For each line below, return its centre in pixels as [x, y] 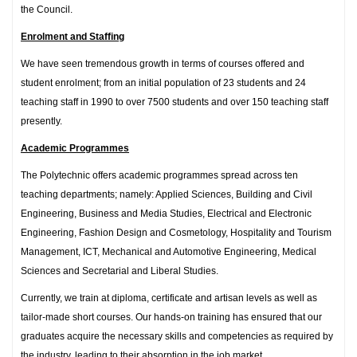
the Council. [47, 10]
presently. [41, 121]
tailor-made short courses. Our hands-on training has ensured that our [171, 317]
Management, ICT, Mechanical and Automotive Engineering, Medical [169, 252]
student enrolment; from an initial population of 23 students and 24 [163, 83]
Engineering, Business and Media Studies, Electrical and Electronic [166, 214]
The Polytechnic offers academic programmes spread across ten [159, 175]
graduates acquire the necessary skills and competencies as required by [177, 336]
